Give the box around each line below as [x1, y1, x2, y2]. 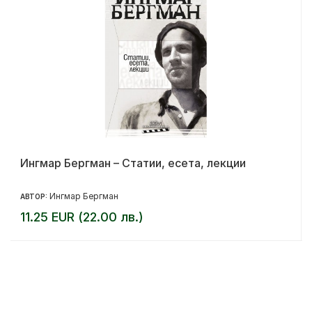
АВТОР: [20, 192, 49, 201]
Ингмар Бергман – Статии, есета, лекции [20, 155, 246, 170]
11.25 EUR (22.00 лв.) [20, 209, 143, 224]
